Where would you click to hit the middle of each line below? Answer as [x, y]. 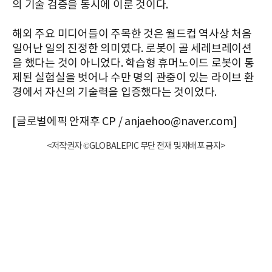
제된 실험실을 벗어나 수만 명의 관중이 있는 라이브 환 [133, 78]
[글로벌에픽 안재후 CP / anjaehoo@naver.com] [125, 122]
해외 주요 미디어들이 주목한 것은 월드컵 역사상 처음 [132, 35]
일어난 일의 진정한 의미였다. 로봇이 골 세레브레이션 [132, 49]
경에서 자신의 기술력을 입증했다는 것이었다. [114, 93]
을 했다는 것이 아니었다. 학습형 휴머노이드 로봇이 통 [133, 64]
